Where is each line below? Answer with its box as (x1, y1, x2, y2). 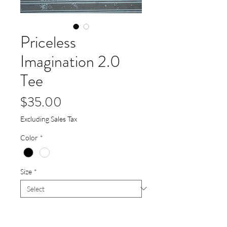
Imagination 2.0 (20, 50, 121, 73)
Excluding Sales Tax (20, 115, 77, 124)
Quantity (20, 205, 48, 214)
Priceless (20, 30, 76, 54)
